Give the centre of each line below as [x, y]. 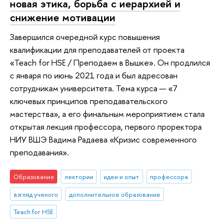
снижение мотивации [63, 17]
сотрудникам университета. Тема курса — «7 [94, 88]
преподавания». [39, 152]
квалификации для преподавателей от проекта [97, 50]
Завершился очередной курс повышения [85, 37]
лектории [79, 176]
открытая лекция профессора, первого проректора [106, 127]
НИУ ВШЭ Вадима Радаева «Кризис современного [103, 140]
